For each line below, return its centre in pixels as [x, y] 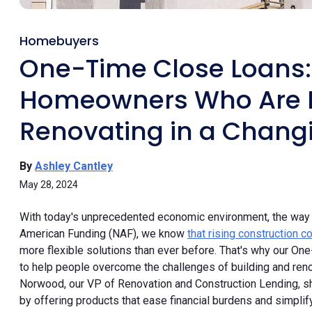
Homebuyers [59, 40]
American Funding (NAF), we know [103, 233]
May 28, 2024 [49, 184]
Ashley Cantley [74, 166]
